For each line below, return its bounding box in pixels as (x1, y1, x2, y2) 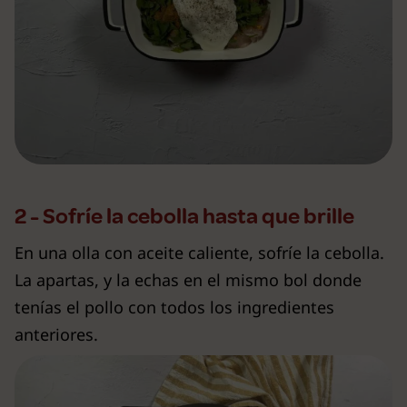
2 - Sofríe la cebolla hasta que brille (15, 203, 354, 231)
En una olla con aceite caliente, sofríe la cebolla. (15, 242, 384, 264)
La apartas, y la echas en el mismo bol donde (15, 269, 362, 292)
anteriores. (15, 323, 98, 346)
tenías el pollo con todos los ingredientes (15, 296, 334, 319)
